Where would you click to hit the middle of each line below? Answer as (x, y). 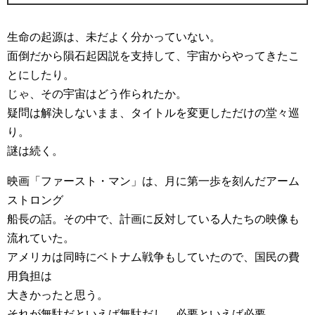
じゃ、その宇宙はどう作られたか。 (97, 94)
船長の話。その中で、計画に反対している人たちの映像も (153, 219)
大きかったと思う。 (58, 295)
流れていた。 (41, 238)
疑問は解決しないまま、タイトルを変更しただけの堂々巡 (153, 113)
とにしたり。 (41, 75)
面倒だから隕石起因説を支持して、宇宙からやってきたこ (153, 56)
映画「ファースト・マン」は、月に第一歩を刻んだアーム (153, 181)
